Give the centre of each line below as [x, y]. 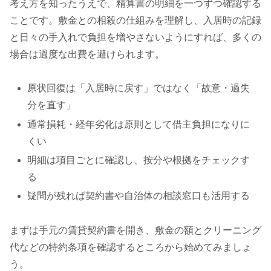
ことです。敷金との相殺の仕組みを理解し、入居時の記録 [135, 20]
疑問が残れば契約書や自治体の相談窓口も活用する [139, 196]
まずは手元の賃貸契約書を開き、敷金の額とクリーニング [135, 230]
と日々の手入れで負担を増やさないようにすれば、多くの [135, 37]
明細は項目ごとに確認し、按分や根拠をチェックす [139, 160]
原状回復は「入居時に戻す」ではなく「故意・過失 [139, 88]
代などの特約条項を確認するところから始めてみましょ [131, 247]
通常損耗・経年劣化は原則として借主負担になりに [139, 124]
